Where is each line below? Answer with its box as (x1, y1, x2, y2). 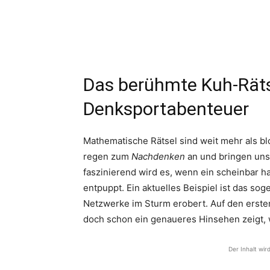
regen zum (83, 150, 131, 162)
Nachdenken (131, 150, 185, 162)
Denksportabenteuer (83, 98, 249, 119)
